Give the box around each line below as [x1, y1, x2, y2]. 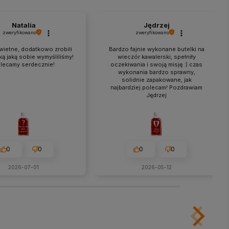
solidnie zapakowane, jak [121, 76, 192, 83]
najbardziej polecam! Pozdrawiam [110, 83, 202, 91]
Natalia [11, 20, 36, 29]
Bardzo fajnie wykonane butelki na [108, 45, 204, 53]
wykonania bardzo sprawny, [118, 68, 195, 76]
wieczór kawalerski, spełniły [117, 53, 196, 60]
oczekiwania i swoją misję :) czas [110, 60, 202, 68]
